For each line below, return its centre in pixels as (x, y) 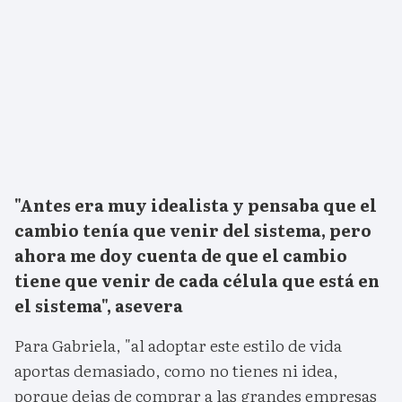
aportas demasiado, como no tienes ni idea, (176, 371)
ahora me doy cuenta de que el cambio (181, 256)
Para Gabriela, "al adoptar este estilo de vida (178, 345)
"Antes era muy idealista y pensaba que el (196, 205)
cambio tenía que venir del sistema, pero (193, 231)
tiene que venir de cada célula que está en (197, 281)
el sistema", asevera (99, 306)
